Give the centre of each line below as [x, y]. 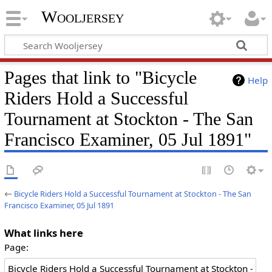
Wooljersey [82, 17]
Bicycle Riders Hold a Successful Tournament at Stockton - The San [132, 193]
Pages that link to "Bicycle [100, 77]
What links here [43, 233]
